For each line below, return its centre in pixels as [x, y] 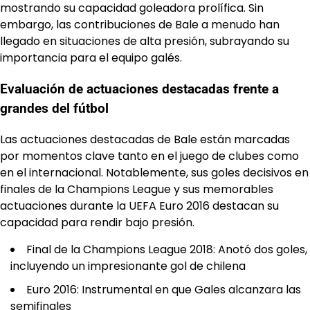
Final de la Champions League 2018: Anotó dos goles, [167, 249]
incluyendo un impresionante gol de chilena [128, 266]
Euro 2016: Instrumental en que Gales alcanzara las [164, 289]
